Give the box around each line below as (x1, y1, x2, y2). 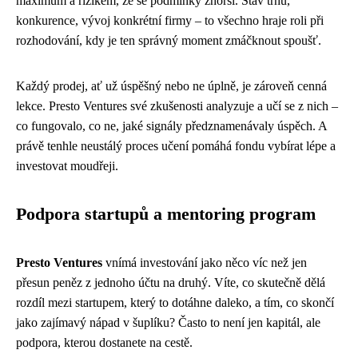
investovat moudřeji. (16, 158, 118, 173)
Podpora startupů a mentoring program (16, 204, 316, 224)
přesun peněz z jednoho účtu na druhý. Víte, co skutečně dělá (16, 275, 325, 289)
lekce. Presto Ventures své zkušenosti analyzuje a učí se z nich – (16, 98, 338, 113)
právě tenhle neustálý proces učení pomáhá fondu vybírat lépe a (16, 138, 336, 153)
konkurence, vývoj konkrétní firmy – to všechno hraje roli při (16, 13, 324, 27)
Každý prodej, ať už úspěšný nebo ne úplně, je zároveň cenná (16, 78, 327, 93)
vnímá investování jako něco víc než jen (102, 255, 307, 269)
